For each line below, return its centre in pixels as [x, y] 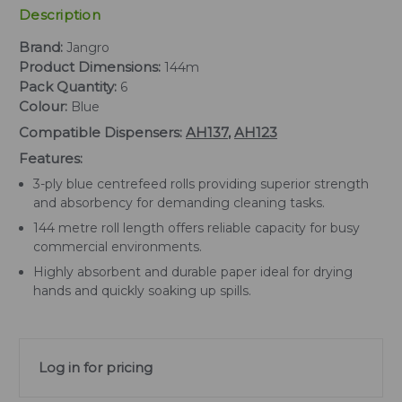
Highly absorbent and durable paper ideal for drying [193, 271]
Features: [51, 158]
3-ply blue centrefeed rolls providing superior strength [201, 184]
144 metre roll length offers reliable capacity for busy [197, 227]
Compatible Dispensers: [100, 132]
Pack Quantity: [70, 86]
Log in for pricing [96, 367]
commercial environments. [118, 246]
